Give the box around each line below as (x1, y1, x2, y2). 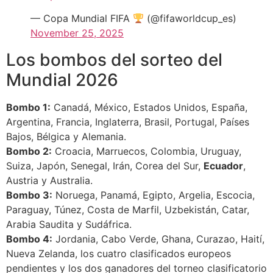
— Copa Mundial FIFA (30, 12, 133, 25)
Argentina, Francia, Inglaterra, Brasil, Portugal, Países (6, 116, 249, 129)
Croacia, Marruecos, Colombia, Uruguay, (52, 145, 241, 158)
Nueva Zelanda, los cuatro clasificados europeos (6, 247, 231, 260)
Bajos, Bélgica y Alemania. (6, 130, 126, 143)
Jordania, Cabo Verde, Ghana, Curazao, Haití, (52, 233, 264, 246)
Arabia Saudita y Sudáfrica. (6, 218, 132, 231)
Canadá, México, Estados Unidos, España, (51, 101, 247, 114)
